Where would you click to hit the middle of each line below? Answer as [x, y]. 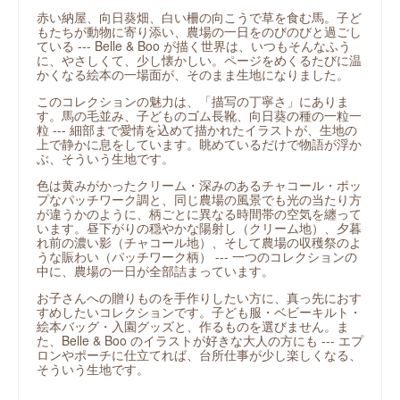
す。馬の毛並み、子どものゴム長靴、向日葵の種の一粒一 [199, 116]
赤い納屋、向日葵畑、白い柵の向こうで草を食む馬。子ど [199, 17]
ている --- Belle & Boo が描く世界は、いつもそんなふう [194, 46]
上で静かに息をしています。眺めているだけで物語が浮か [199, 144]
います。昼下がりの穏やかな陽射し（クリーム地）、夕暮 [199, 228]
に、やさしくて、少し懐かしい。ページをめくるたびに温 [199, 60]
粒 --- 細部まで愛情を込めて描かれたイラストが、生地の [197, 130]
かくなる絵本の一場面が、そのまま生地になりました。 [193, 75]
